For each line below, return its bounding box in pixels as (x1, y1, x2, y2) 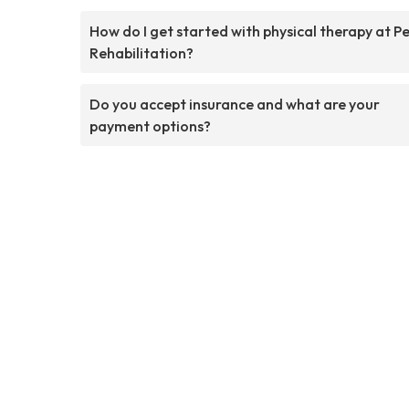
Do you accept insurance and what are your (89, 94, 380, 113)
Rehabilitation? (89, 43, 194, 62)
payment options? (89, 116, 211, 135)
